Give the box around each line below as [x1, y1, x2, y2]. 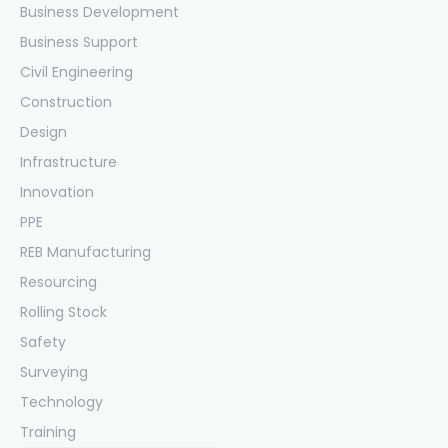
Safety [20, 331, 66, 352]
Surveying [20, 361, 88, 382]
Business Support [20, 31, 138, 52]
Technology [20, 391, 103, 412]
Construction [20, 91, 112, 112]
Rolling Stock [20, 301, 107, 322]
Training [20, 421, 76, 442]
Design [20, 121, 67, 142]
